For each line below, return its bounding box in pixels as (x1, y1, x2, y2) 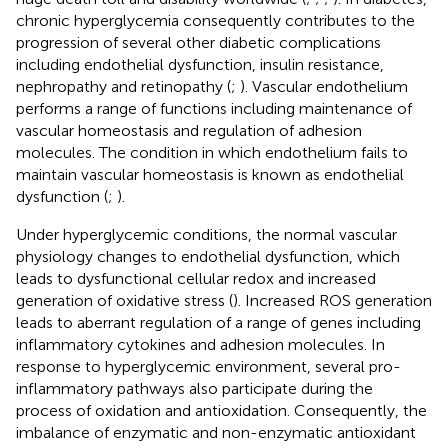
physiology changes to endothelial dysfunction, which (16, 246, 400, 266)
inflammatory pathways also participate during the (16, 378, 373, 398)
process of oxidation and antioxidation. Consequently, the (16, 400, 427, 420)
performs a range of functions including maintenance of (16, 98, 412, 118)
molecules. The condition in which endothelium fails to (16, 142, 408, 162)
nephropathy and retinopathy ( (16, 76, 231, 96)
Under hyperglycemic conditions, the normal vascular (16, 224, 397, 244)
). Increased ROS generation (233, 290, 432, 310)
